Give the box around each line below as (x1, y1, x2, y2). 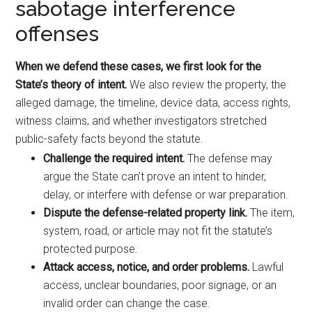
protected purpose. (43, 242, 139, 256)
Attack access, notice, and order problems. (43, 260, 250, 274)
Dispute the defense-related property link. (43, 206, 248, 219)
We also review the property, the (127, 78, 287, 91)
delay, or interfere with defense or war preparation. (43, 188, 289, 201)
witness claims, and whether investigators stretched (15, 114, 267, 127)
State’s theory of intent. (15, 78, 127, 91)
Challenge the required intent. (43, 152, 185, 165)
